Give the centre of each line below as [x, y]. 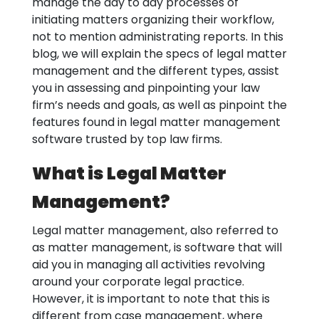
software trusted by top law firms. [127, 139]
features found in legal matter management [156, 122]
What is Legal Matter [129, 173]
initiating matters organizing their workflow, [153, 20]
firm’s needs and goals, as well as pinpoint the [159, 105]
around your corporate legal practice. [138, 282]
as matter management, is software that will [157, 247]
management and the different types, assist [156, 71]
